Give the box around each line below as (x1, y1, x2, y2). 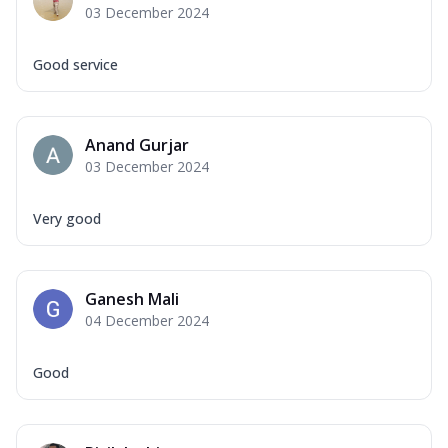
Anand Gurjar (85, 133, 189, 156)
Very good (33, 208, 101, 228)
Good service (33, 54, 118, 74)
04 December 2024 (85, 310, 209, 330)
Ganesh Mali (85, 287, 179, 310)
